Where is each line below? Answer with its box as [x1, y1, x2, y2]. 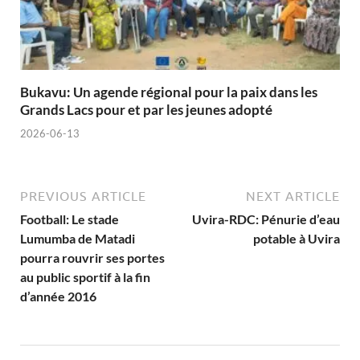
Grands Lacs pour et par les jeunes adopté [20, 101, 272, 119]
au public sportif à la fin [20, 268, 150, 284]
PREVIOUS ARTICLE [20, 188, 146, 203]
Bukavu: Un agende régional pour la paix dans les [20, 84, 317, 101]
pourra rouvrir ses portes [20, 249, 165, 265]
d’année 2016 [20, 288, 96, 304]
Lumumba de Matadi [20, 230, 135, 246]
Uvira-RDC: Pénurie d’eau [192, 211, 340, 227]
